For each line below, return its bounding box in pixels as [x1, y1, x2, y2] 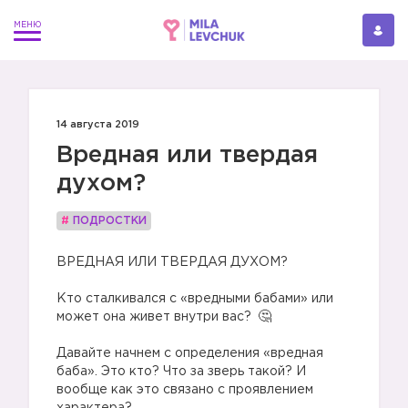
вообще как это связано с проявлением [56, 384, 313, 395]
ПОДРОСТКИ [73, 216, 147, 226]
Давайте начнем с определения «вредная [56, 348, 323, 359]
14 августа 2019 [56, 120, 139, 129]
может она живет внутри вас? [56, 311, 255, 322]
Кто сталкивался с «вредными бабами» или [56, 293, 333, 304]
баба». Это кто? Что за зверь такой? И [56, 366, 306, 377]
